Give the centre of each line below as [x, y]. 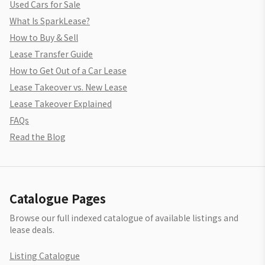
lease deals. [32, 230]
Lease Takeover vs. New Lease [68, 87]
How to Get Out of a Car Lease [68, 70]
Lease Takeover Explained [61, 104]
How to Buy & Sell [44, 37]
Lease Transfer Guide [51, 54]
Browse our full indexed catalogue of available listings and [124, 218]
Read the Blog [38, 137]
